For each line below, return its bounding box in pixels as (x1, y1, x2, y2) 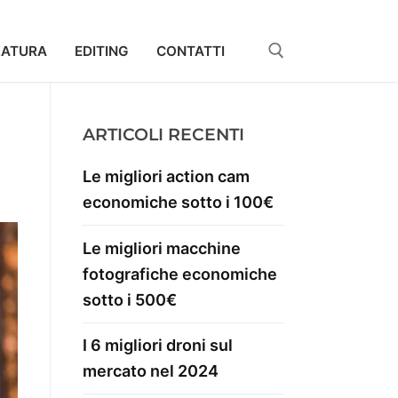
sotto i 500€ (83, 290, 177, 309)
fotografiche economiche (83, 264, 277, 283)
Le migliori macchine (83, 238, 241, 258)
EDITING (75, 42, 129, 60)
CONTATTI (156, 42, 225, 60)
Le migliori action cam (83, 167, 250, 187)
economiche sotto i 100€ (83, 193, 274, 212)
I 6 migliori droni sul (83, 336, 233, 355)
